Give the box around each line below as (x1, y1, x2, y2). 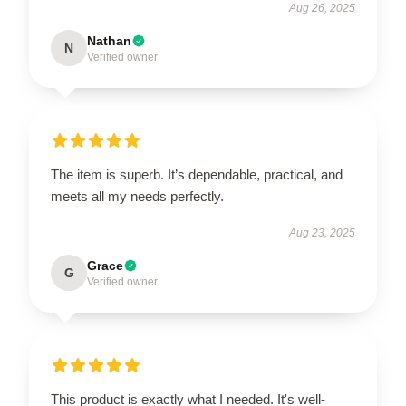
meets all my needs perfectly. (51, 188, 224, 204)
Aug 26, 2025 (289, 2, 355, 14)
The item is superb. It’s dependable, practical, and (51, 167, 343, 182)
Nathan (87, 34, 131, 48)
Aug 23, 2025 (289, 227, 355, 239)
